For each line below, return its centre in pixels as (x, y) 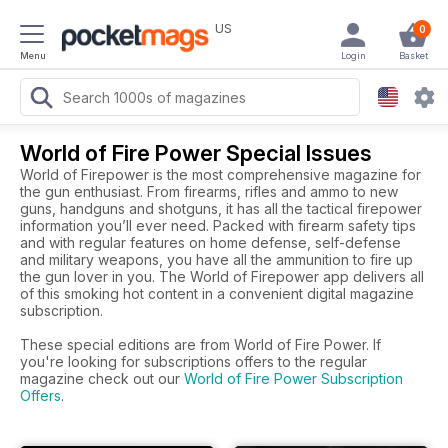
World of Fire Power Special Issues (196, 153)
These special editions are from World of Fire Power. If (200, 344)
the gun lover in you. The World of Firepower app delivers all (222, 276)
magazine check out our (102, 378)
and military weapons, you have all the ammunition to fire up (216, 259)
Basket (413, 55)
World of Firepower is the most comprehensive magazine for (220, 174)
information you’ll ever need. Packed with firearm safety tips (218, 225)
